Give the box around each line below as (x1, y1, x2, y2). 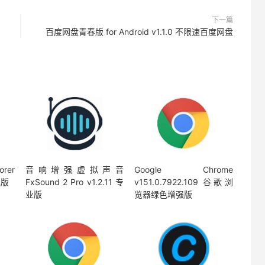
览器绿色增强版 (134, 189, 193, 200)
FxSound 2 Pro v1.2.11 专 (25, 177, 124, 188)
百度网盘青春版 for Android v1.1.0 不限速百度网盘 (46, 27, 233, 37)
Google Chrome (134, 164, 233, 175)
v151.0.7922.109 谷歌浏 (134, 177, 233, 188)
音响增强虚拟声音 (25, 164, 124, 175)
